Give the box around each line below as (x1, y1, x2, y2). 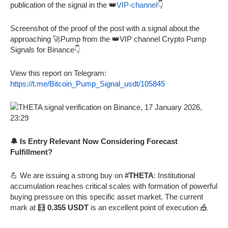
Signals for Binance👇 (10, 45, 80, 54)
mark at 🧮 (10, 203, 47, 212)
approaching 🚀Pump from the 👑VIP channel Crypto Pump (10, 34, 206, 43)
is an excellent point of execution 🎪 (89, 203, 208, 212)
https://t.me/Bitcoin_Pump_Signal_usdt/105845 (10, 79, 165, 88)
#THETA (125, 170, 154, 180)
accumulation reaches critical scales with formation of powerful (10, 181, 217, 190)
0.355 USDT (47, 203, 89, 212)
